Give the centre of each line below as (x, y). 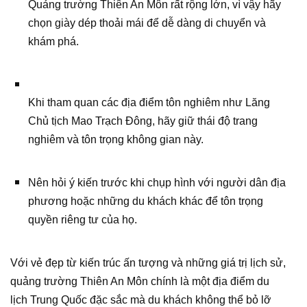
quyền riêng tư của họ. (83, 220)
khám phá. (53, 41)
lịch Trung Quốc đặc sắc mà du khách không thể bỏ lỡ (141, 300)
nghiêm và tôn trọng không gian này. (116, 139)
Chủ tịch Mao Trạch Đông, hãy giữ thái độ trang (143, 121)
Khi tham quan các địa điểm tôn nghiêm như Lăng (149, 102)
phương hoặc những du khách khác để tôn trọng (146, 201)
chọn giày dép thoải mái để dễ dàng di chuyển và (147, 23)
